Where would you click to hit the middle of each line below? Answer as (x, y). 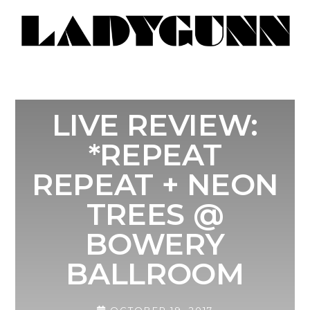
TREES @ (155, 215)
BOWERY (155, 244)
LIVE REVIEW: (155, 125)
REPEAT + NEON (155, 185)
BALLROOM (155, 274)
